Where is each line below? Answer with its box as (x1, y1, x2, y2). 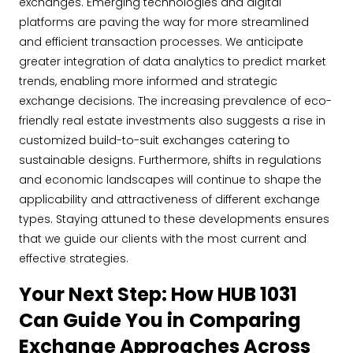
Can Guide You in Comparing (19, 307, 301, 333)
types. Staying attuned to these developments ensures (19, 211, 329, 227)
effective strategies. (19, 251, 128, 266)
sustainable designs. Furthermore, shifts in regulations (19, 152, 321, 168)
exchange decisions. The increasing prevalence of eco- (19, 93, 332, 109)
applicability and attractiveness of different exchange (19, 191, 320, 207)
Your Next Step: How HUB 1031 (19, 281, 297, 307)
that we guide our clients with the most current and (19, 231, 307, 247)
